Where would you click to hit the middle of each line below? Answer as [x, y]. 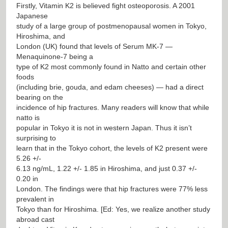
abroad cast [35, 219]
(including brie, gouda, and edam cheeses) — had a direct [110, 87]
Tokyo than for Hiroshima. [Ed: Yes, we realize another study [113, 209]
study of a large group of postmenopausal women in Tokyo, [111, 26]
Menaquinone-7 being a [55, 56]
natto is [28, 117]
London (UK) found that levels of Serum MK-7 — [94, 46]
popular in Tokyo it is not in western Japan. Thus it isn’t [104, 127]
